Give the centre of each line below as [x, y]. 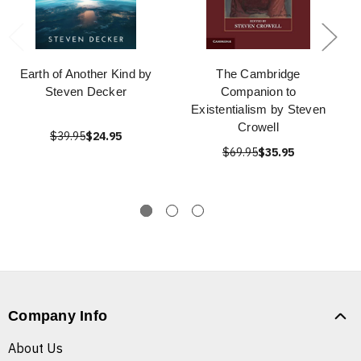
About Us [35, 349]
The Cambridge [258, 74]
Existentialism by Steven [258, 110]
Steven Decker [86, 92]
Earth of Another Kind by [86, 74]
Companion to [258, 92]
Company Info [58, 316]
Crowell [258, 127]
